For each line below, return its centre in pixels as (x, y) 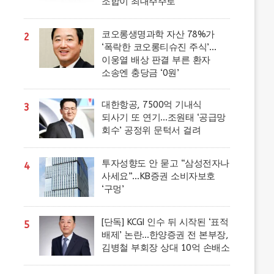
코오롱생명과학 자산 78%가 (158, 34)
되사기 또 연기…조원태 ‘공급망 (164, 117)
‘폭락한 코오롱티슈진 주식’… (159, 47)
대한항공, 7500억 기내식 (152, 105)
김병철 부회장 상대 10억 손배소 (166, 248)
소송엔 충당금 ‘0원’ (140, 73)
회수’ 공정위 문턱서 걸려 (151, 130)
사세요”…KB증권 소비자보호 (158, 176)
